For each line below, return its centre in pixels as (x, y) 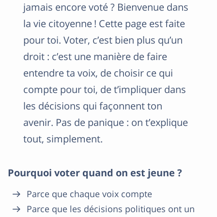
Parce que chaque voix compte (89, 194)
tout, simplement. (63, 139)
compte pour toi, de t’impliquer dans (105, 89)
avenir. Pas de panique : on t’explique (106, 122)
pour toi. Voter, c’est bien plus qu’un (103, 40)
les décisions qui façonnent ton (93, 106)
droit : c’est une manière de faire (95, 56)
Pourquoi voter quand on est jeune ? (95, 173)
